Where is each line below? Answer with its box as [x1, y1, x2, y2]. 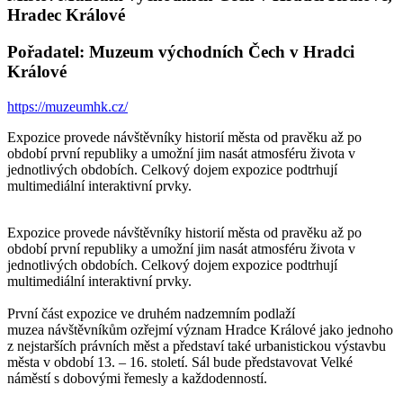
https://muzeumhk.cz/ [7, 98, 128, 114]
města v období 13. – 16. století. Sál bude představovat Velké [7, 354, 353, 370]
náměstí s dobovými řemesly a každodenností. [7, 370, 271, 386]
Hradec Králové [7, 5, 125, 25]
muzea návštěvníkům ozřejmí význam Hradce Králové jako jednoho [7, 321, 393, 337]
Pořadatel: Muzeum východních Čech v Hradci [7, 41, 354, 61]
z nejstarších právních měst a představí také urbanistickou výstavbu [7, 337, 386, 354]
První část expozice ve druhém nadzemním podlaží [7, 305, 295, 321]
